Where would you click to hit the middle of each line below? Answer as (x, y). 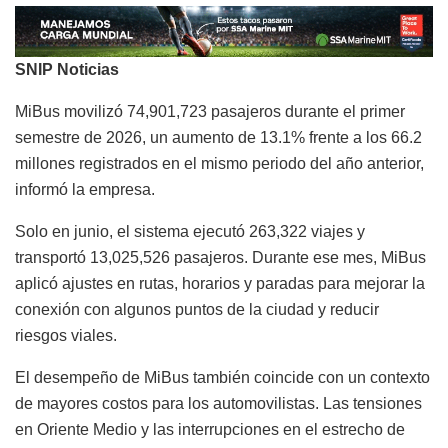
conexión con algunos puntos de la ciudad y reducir (197, 310)
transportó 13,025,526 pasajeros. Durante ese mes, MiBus (220, 258)
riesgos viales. (66, 336)
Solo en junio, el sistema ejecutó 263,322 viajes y (190, 232)
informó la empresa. (85, 190)
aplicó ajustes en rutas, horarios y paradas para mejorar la (220, 284)
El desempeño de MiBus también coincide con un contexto (222, 378)
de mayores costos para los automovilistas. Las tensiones (218, 404)
